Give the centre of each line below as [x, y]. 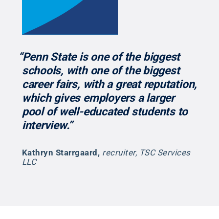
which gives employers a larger [98, 98]
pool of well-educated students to [105, 111]
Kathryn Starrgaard [60, 152]
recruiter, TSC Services [146, 152]
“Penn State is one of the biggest [99, 57]
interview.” [47, 125]
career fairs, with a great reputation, [109, 84]
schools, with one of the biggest [101, 70]
